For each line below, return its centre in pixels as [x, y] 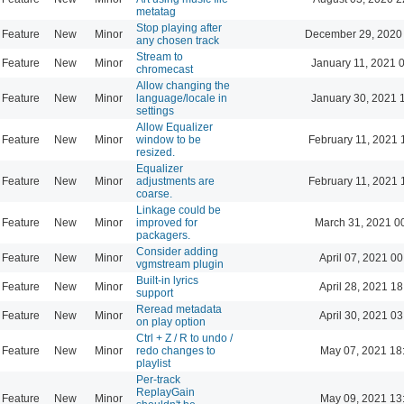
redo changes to [176, 350]
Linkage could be [179, 210]
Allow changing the [183, 85]
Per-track [158, 379]
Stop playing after [179, 28]
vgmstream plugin [180, 264]
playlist [153, 363]
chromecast [165, 69]
